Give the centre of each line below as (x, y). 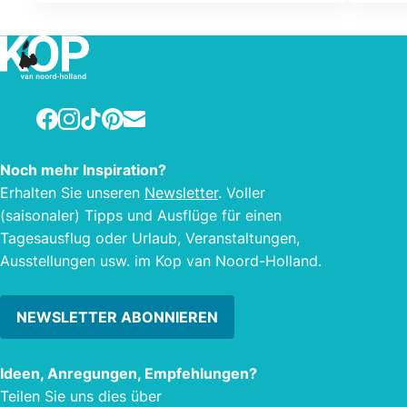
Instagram (91, 114)
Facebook (69, 114)
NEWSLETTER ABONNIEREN (117, 318)
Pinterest (131, 114)
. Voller (242, 192)
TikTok (102, 114)
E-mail (144, 114)
